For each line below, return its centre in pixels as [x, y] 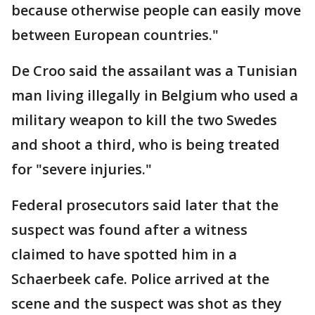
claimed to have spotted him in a [124, 255]
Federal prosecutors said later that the [145, 205]
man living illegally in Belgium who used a [155, 96]
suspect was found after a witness [129, 230]
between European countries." [115, 35]
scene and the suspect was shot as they [147, 304]
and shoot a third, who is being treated [146, 145]
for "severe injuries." [82, 169]
